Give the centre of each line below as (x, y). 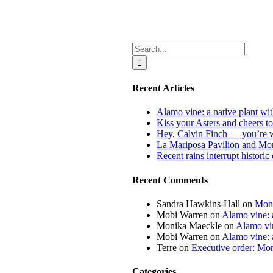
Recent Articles (163, 88)
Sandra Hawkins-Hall (198, 204)
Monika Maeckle (189, 225)
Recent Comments (170, 180)
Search (145, 47)
